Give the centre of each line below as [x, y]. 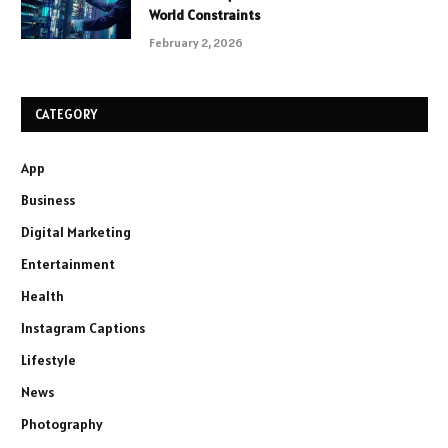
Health [42, 296]
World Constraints [204, 15]
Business [48, 200]
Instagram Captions [83, 328]
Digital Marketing [76, 232]
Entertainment [68, 264]
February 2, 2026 [196, 43]
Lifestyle [48, 360]
